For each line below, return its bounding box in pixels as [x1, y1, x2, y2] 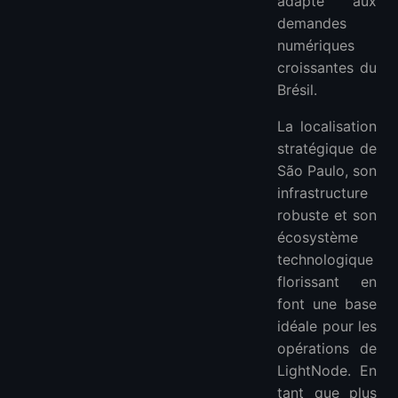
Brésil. [277, 81, 317, 99]
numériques [277, 36, 354, 55]
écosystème [277, 228, 358, 247]
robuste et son [277, 206, 377, 225]
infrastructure [277, 184, 368, 203]
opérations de [277, 339, 377, 358]
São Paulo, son [277, 162, 377, 180]
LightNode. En [277, 362, 377, 380]
